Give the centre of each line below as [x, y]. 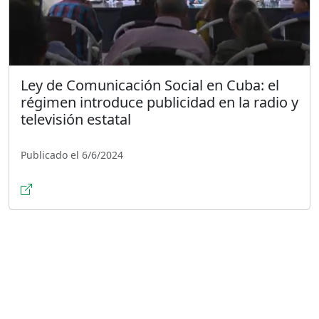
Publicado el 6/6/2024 [72, 155]
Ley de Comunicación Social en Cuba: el [150, 85]
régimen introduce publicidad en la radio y [159, 103]
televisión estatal [76, 120]
